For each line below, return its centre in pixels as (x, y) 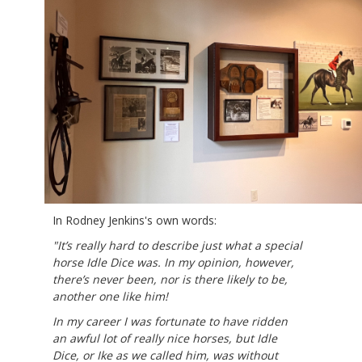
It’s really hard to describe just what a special (180, 245)
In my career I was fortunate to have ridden (170, 321)
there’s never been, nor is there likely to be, (170, 279)
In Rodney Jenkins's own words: (135, 220)
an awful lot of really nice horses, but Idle (165, 338)
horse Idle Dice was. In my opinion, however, (173, 262)
